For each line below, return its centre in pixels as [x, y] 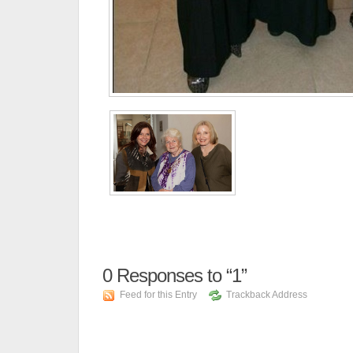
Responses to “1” [179, 275]
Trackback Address [267, 295]
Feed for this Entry [158, 295]
